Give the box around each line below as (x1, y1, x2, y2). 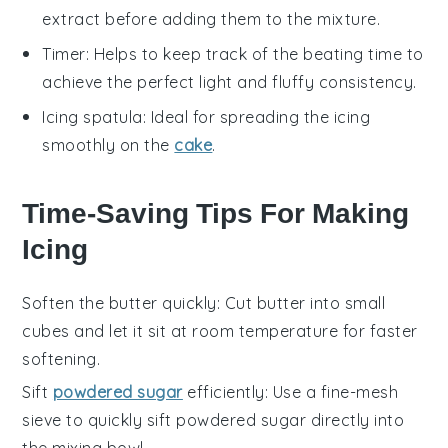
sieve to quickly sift (22, 410, 177, 431)
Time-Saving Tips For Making (22, 197, 410, 231)
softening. (22, 349, 101, 370)
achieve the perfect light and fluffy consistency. (42, 72, 417, 93)
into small (305, 293, 386, 314)
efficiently (182, 382, 265, 403)
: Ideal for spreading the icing (142, 107, 371, 128)
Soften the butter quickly (22, 293, 217, 314)
